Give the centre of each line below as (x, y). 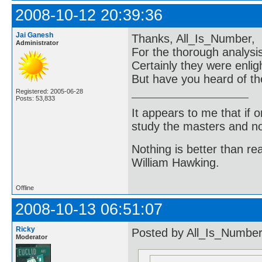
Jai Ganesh (35, 35)
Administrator (37, 43)
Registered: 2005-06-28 (49, 91)
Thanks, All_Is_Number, (193, 39)
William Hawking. (175, 163)
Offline (25, 187)
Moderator (32, 237)
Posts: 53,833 (35, 98)
